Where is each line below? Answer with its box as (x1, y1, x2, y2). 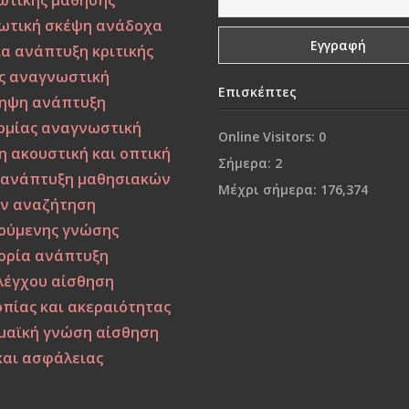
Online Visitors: (217, 127, 319, 145)
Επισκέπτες (217, 82, 297, 100)
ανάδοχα (96, 16, 163, 36)
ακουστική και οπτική (11, 143, 172, 163)
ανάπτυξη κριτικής (15, 41, 154, 61)
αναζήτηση (13, 194, 97, 215)
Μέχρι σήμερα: (217, 180, 320, 198)
